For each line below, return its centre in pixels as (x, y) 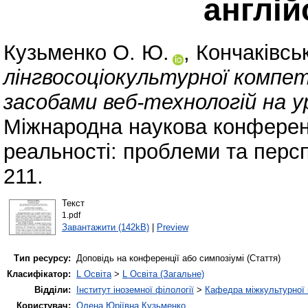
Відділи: (53, 290)
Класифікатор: (39, 274)
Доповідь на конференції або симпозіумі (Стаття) (178, 258)
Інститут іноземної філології (135, 290)
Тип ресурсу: (42, 258)
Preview (172, 227)
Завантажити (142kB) (105, 227)
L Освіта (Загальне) (163, 274)
